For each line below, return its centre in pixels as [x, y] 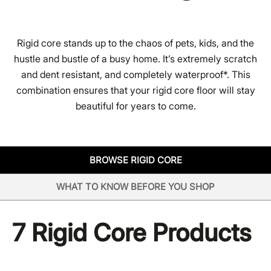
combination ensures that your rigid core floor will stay [135, 90]
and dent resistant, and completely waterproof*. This [135, 74]
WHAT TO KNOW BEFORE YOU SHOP [135, 186]
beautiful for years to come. [135, 106]
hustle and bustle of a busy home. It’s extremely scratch [135, 58]
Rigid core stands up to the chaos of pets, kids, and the [135, 43]
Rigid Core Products [138, 232]
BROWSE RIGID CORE [135, 160]
